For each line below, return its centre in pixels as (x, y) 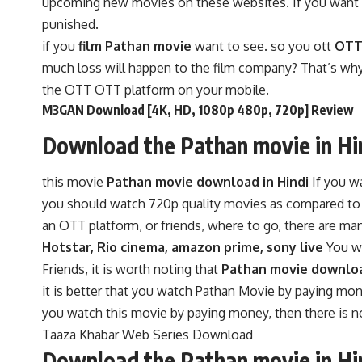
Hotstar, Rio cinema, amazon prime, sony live (183, 247)
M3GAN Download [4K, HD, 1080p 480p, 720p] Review (198, 109)
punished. (70, 24)
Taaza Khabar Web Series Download (147, 334)
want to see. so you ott (261, 46)
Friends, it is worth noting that (132, 269)
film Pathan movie (135, 46)
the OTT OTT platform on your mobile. (156, 89)
